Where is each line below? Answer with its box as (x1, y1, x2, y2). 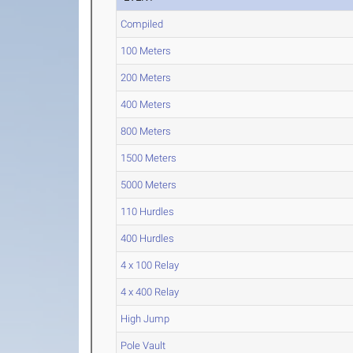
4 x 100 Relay (121, 259, 180, 271)
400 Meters (121, 98, 172, 110)
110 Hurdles (121, 206, 175, 217)
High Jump (121, 313, 170, 325)
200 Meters (121, 72, 172, 84)
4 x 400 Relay (121, 286, 180, 298)
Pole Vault (121, 340, 166, 351)
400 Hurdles (121, 232, 175, 244)
